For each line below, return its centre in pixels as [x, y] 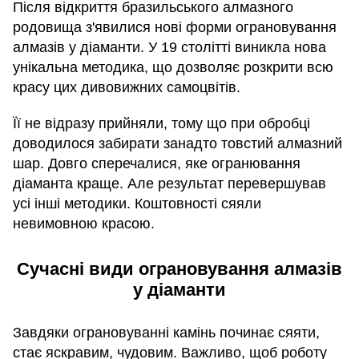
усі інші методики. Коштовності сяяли [137, 203]
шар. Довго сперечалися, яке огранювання [157, 163]
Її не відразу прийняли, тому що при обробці [161, 123]
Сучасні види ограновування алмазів [179, 268]
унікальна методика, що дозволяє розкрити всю [173, 67]
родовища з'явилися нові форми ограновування [175, 27]
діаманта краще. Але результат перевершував [169, 183]
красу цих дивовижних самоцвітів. [127, 87]
